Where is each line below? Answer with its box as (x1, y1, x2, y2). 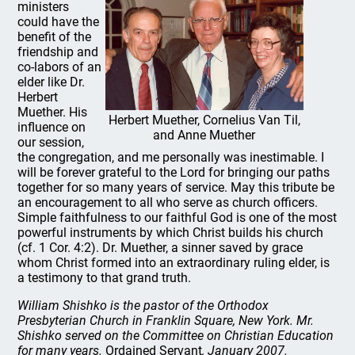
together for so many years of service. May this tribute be (17, 180, 335, 195)
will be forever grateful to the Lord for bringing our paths (17, 165, 330, 180)
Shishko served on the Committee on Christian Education (17, 328, 334, 343)
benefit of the (17, 29, 92, 44)
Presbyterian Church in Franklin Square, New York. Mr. (17, 313, 315, 328)
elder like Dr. (17, 74, 86, 90)
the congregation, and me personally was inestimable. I (17, 150, 325, 165)
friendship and (17, 44, 99, 59)
